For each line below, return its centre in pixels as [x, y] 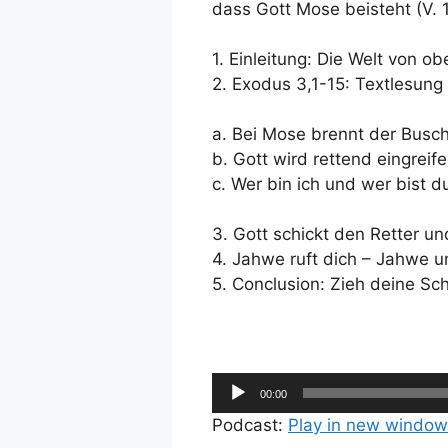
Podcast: [250, 425]
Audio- [238, 384]
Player [236, 409]
